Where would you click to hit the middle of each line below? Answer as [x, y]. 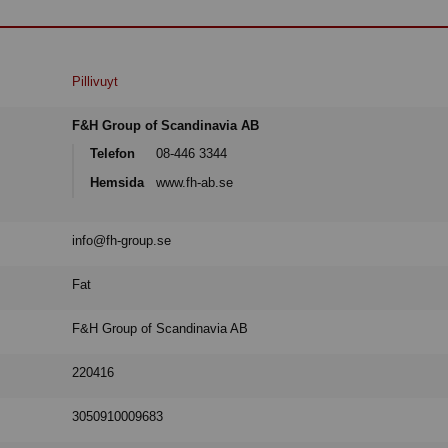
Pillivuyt [95, 82]
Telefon [113, 154]
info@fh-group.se [122, 241]
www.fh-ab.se [195, 182]
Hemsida [117, 182]
